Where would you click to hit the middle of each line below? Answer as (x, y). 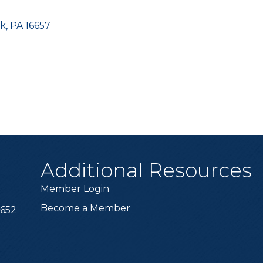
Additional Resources (146, 170)
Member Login (75, 189)
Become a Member (86, 208)
